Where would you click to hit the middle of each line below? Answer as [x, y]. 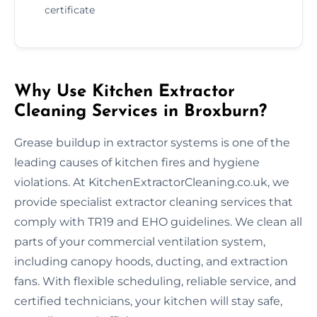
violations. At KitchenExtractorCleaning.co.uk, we [152, 182]
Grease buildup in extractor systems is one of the [152, 142]
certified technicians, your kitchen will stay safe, [148, 301]
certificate [70, 10]
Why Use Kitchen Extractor [125, 92]
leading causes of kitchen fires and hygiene [137, 162]
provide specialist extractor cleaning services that [154, 202]
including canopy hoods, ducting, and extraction [151, 261]
